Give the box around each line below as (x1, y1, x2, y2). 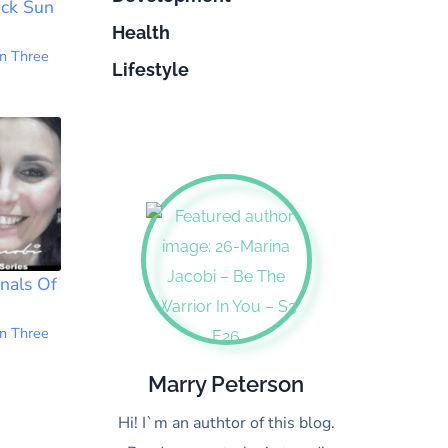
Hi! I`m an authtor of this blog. (117, 412, 335, 434)
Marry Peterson (148, 371, 304, 397)
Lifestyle (111, 59, 189, 80)
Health (111, 22, 170, 43)
